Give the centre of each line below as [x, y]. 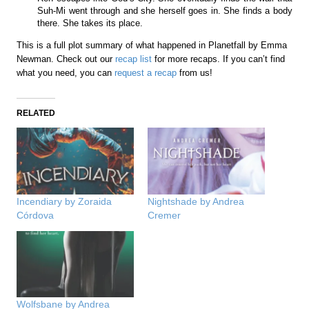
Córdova [36, 215]
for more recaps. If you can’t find [219, 59]
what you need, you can [66, 72]
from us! [195, 72]
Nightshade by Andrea [196, 201]
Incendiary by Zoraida [64, 201]
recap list [134, 59]
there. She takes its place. [90, 23]
